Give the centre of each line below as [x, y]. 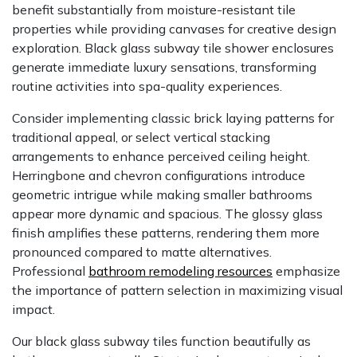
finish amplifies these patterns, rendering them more [166, 233]
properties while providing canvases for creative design [174, 29]
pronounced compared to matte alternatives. [142, 252]
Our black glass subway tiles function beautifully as [161, 341]
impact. [33, 310]
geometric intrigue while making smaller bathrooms [162, 195]
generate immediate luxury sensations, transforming [164, 67]
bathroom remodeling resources [180, 271]
